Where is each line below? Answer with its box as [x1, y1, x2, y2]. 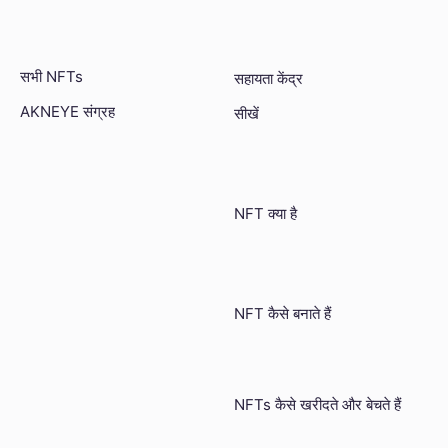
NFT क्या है [234, 203, 297, 223]
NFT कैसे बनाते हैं [234, 304, 331, 324]
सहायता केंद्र [234, 69, 303, 89]
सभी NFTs [20, 66, 83, 86]
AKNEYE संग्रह [20, 101, 115, 121]
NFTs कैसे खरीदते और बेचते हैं [234, 395, 401, 415]
